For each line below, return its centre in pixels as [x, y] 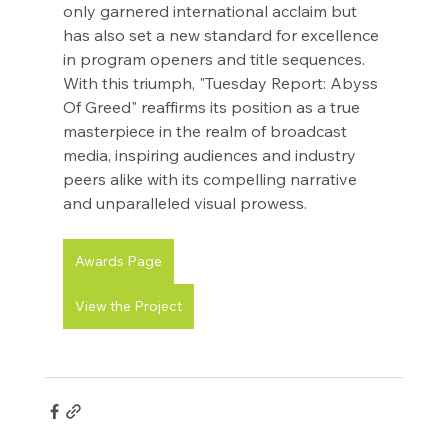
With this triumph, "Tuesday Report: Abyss [222, 83]
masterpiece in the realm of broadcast [206, 131]
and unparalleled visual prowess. [184, 203]
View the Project [128, 306]
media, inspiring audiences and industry [211, 155]
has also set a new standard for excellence [222, 35]
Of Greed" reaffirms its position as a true [213, 107]
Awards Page [118, 261]
